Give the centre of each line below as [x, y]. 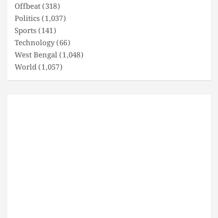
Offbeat [27, 7]
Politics [27, 19]
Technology [35, 44]
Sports [26, 31]
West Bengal [36, 56]
